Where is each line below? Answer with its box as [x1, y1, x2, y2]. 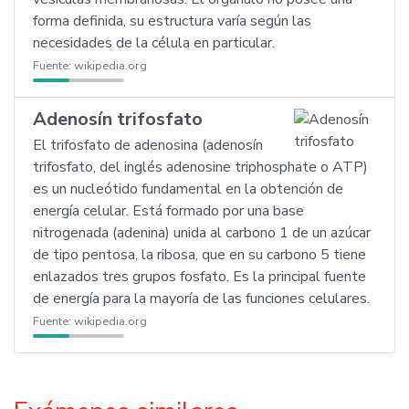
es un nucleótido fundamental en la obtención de [33, 179, 343, 199]
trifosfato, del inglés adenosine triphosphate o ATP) [33, 157, 368, 177]
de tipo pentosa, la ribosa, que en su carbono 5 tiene [33, 245, 366, 265]
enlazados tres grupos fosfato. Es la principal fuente [33, 267, 366, 287]
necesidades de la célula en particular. [33, 33, 275, 53]
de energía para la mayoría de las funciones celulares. [33, 288, 370, 309]
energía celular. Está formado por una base [33, 201, 304, 221]
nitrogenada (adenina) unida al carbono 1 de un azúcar [33, 223, 371, 243]
